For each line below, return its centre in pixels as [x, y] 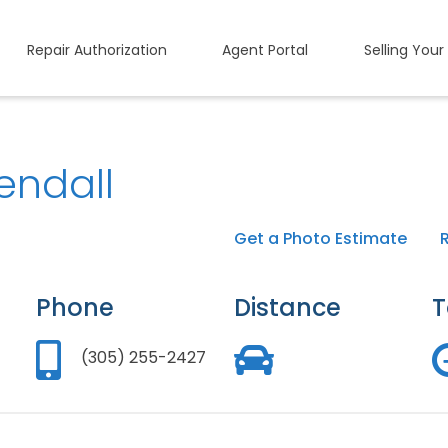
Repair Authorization [96, 49]
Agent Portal [265, 49]
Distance [287, 307]
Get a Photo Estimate [320, 238]
